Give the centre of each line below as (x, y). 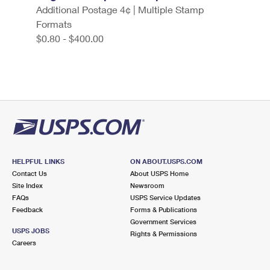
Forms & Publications (163, 209)
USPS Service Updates (165, 197)
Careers (24, 243)
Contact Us (30, 173)
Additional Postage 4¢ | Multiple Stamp (120, 9)
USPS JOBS (31, 231)
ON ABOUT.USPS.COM (166, 161)
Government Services (163, 221)
